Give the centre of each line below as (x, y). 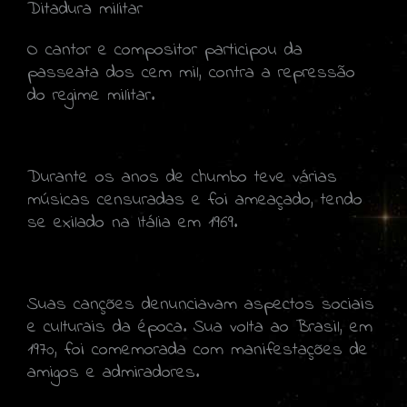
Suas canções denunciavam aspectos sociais (201, 304)
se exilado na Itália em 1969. (132, 223)
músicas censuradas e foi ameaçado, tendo (195, 200)
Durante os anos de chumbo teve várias (182, 177)
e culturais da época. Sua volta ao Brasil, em (200, 327)
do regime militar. (91, 95)
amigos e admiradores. (120, 372)
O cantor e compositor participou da (165, 50)
